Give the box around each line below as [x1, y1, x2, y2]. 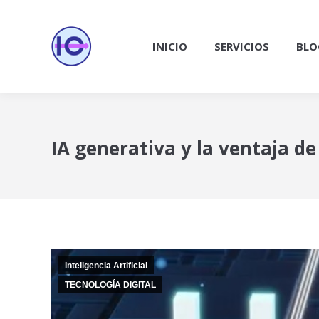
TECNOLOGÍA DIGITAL [65, 280, 156, 290]
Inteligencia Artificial [65, 261, 147, 271]
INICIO [152, 38, 187, 53]
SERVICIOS [214, 38, 269, 53]
